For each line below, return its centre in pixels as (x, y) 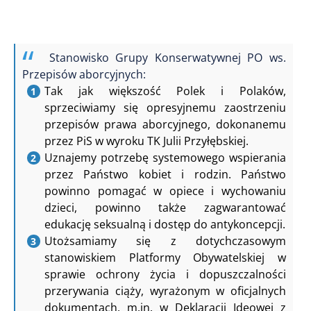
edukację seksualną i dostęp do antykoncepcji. (165, 224)
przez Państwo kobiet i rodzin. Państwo (165, 174)
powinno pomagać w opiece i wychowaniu (165, 191)
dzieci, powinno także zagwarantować (165, 207)
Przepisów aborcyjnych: (84, 74)
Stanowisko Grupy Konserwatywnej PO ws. (168, 57)
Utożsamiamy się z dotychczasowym (165, 241)
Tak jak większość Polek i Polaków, (165, 91)
